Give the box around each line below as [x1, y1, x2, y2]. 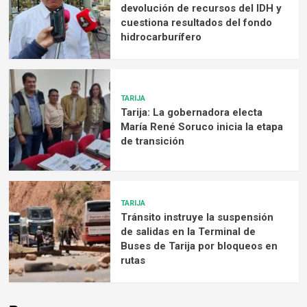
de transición [120, 135, 184, 148]
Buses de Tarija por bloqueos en [120, 239, 278, 252]
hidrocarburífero [120, 30, 201, 43]
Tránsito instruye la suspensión [120, 210, 273, 223]
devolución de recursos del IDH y [120, 1, 282, 14]
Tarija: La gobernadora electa [120, 106, 262, 119]
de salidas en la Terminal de [120, 225, 256, 238]
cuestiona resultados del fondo [120, 16, 272, 29]
